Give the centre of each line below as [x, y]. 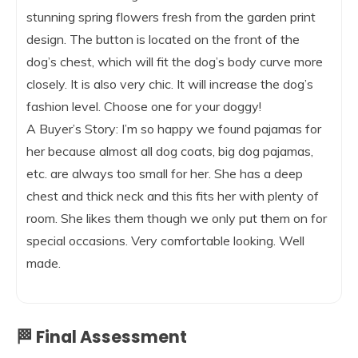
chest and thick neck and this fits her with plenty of [173, 196]
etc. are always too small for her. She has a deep [165, 174]
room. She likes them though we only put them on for [177, 219]
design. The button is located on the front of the [163, 40]
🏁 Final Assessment [101, 337]
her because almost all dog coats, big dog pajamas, [170, 151]
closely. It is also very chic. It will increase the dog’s [170, 84]
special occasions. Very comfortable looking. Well [165, 241]
